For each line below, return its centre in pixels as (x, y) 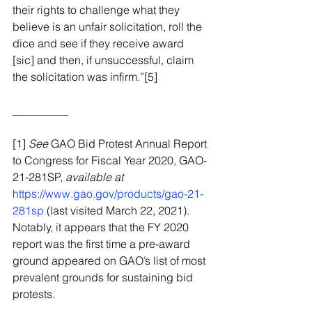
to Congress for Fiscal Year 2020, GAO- (110, 160)
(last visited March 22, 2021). (119, 210)
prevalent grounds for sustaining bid (104, 277)
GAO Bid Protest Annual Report (129, 143)
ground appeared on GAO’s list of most (110, 260)
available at (94, 177)
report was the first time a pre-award (103, 244)
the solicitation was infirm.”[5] (85, 77)
